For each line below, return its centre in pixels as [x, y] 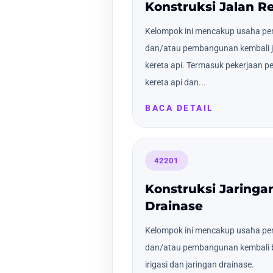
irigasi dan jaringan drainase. [200, 265]
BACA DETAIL [179, 108]
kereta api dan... [175, 82]
